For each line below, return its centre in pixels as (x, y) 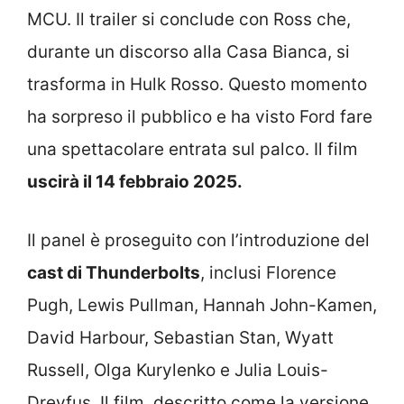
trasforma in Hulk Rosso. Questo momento (197, 85)
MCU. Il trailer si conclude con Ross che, (189, 20)
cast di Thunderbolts (114, 272)
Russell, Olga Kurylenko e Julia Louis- (178, 370)
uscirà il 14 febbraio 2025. (135, 182)
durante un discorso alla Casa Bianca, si (188, 52)
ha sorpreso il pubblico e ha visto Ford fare (200, 117)
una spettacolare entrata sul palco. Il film (193, 150)
